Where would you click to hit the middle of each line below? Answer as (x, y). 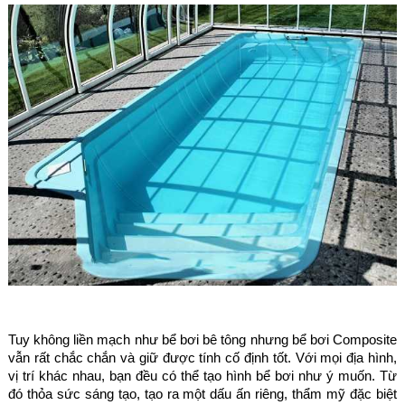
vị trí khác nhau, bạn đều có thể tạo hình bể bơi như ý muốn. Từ (202, 375)
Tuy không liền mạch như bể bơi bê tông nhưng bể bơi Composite (202, 339)
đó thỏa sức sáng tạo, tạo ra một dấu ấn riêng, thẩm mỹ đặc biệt (202, 393)
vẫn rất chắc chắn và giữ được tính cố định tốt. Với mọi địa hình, (202, 357)
